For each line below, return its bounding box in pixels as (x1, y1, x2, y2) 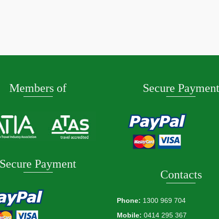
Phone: (117, 196, 141, 204)
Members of (9, 81, 67, 94)
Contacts (160, 168, 202, 181)
